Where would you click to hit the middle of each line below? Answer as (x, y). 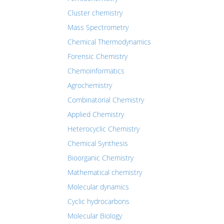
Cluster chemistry (95, 13)
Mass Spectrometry (98, 27)
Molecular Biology (95, 216)
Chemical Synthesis (98, 143)
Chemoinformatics (96, 71)
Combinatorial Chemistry (106, 100)
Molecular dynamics (98, 187)
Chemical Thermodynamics (109, 42)
